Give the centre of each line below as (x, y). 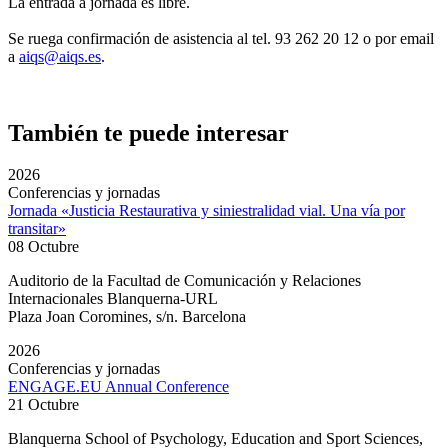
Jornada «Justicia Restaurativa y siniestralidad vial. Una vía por (206, 211)
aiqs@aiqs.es (60, 56)
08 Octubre (43, 247)
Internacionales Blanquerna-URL (113, 299)
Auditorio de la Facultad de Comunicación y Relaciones (184, 281)
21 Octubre (43, 405)
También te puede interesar (148, 132)
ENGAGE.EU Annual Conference (118, 387)
